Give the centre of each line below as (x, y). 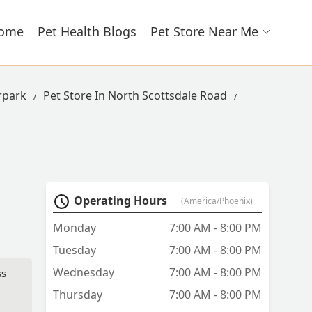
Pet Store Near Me (204, 31)
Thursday (78, 295)
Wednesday (84, 273)
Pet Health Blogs (87, 31)
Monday (75, 228)
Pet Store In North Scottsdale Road (135, 95)
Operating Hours (120, 201)
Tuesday (75, 250)
